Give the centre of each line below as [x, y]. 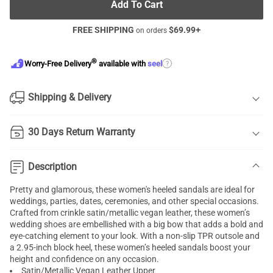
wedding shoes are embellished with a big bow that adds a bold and [136, 224]
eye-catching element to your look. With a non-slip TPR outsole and [135, 236]
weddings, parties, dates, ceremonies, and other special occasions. [134, 201]
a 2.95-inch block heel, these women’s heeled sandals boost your [130, 247]
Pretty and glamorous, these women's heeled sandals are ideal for [132, 190]
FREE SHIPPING [103, 30]
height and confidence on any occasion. [84, 259]
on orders [151, 30]
